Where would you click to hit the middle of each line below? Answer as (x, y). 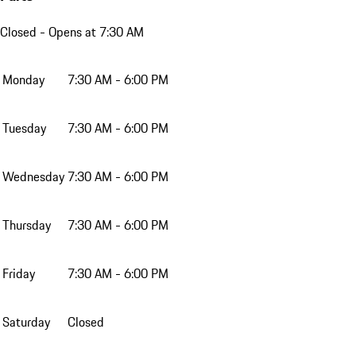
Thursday (27, 225)
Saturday (26, 322)
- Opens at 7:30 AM (90, 32)
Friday (19, 274)
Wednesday (33, 177)
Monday (23, 80)
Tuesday (24, 128)
